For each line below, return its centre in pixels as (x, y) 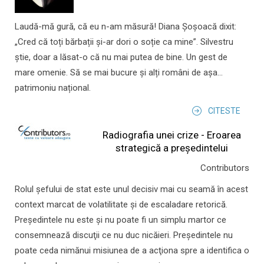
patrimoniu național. (53, 88)
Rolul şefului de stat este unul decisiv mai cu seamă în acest (131, 189)
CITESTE (224, 111)
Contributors (225, 168)
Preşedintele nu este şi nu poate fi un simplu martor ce (121, 220)
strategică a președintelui (172, 148)
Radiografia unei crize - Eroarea (172, 135)
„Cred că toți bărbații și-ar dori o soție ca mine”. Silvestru (124, 42)
